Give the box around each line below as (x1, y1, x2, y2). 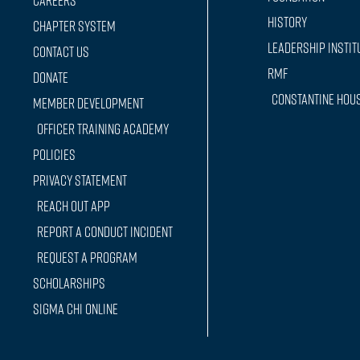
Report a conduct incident (36, 223, 173, 241)
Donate (32, 68, 68, 87)
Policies (32, 145, 76, 164)
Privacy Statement (32, 171, 127, 190)
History (267, 13, 307, 31)
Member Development (32, 94, 144, 112)
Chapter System (32, 17, 116, 35)
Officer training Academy (36, 120, 169, 138)
